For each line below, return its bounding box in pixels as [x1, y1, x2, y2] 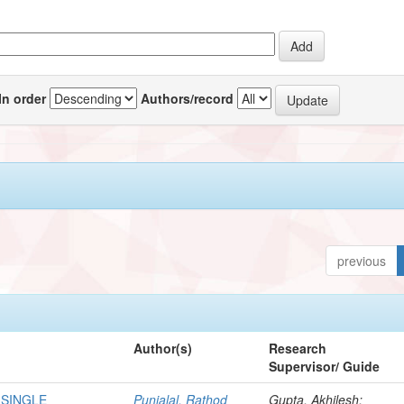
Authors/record [141, 88, 234, 107]
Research [269, 338, 327, 357]
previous [337, 251, 387, 270]
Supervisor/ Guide [269, 356, 381, 375]
